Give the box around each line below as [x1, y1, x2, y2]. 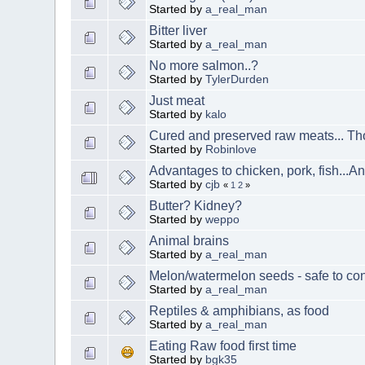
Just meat [149, 93, 205, 108]
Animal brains [149, 233, 230, 248]
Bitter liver [149, 23, 208, 37]
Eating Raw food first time [149, 338, 297, 353]
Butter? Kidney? [149, 198, 243, 213]
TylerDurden [205, 73, 270, 86]
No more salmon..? [149, 58, 259, 73]
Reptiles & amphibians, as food [149, 303, 330, 318]
